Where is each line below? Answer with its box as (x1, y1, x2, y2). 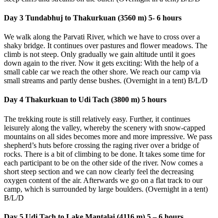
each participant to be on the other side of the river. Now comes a (4, 158, 203, 167)
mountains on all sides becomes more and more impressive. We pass (4, 132, 212, 141)
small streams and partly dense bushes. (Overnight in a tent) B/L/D (4, 76, 208, 85)
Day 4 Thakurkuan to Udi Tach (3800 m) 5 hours (4, 95, 166, 104)
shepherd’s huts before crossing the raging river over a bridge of (4, 141, 199, 149)
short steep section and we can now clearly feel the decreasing (4, 167, 194, 176)
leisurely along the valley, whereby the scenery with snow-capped (4, 123, 205, 132)
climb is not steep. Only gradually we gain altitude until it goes (4, 50, 195, 59)
